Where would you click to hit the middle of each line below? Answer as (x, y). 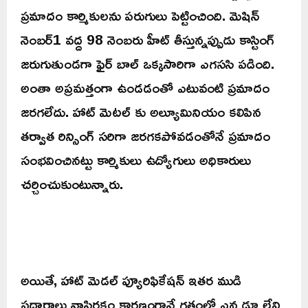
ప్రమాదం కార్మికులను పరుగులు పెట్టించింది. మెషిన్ (140, 15)
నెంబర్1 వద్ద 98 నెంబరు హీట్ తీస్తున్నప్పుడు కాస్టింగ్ (147, 40)
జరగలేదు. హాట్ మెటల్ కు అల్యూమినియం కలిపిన (141, 112)
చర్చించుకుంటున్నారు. (72, 184)
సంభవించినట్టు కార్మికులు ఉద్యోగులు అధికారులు (136, 160)
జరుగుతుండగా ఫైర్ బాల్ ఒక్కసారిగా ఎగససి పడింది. (147, 64)
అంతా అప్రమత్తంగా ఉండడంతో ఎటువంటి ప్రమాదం (145, 88)
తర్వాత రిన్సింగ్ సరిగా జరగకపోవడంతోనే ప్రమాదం (145, 136)
